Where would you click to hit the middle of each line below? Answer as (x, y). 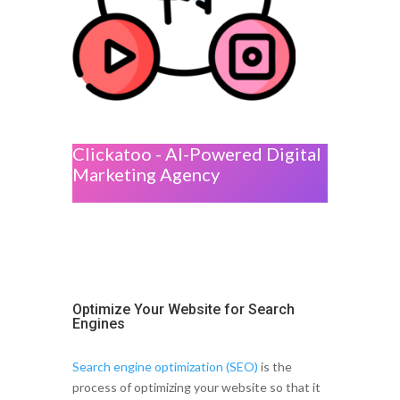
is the (275, 367)
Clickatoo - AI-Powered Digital (196, 154)
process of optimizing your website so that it (196, 387)
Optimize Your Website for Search (183, 310)
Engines (98, 324)
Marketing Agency (146, 175)
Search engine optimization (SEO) (165, 367)
